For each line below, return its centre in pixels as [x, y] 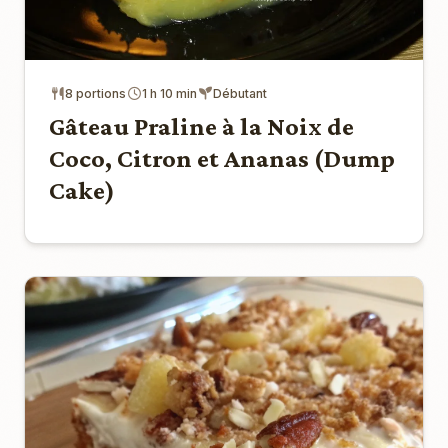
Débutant [240, 93]
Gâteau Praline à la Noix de [201, 126]
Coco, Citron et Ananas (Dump [222, 158]
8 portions [95, 93]
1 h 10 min [169, 93]
